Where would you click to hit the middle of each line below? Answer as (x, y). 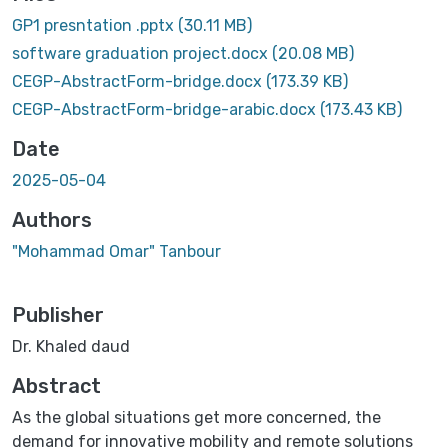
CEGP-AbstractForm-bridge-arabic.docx (166, 109)
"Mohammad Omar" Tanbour (116, 251)
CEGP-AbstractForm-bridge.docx (139, 81)
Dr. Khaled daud (71, 346)
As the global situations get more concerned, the (196, 417)
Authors (52, 219)
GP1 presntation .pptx (95, 25)
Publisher (58, 314)
